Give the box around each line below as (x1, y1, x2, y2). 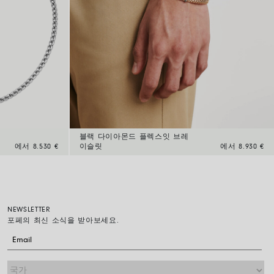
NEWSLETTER (7, 206, 51, 214)
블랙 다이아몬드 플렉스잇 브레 (79, 133, 189, 141)
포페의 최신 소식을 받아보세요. (7, 217, 119, 225)
